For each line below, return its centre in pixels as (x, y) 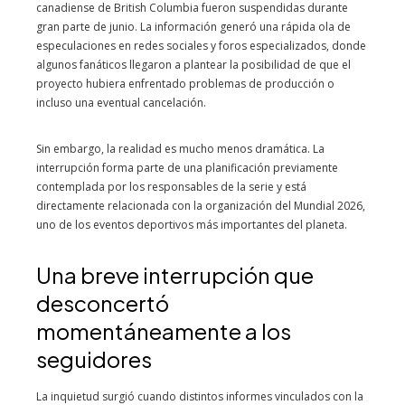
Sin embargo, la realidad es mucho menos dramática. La (180, 149)
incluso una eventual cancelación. (121, 103)
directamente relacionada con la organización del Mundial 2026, (201, 206)
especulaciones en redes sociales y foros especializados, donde (201, 46)
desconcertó (103, 303)
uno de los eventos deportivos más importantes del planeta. (192, 225)
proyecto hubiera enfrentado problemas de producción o (185, 84)
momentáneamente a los (164, 331)
